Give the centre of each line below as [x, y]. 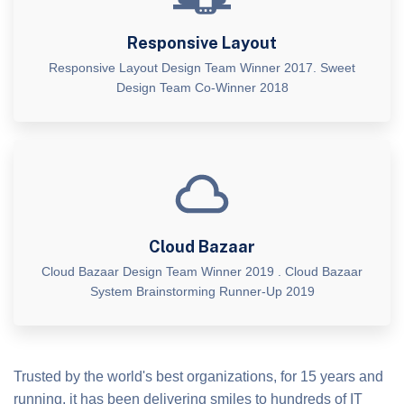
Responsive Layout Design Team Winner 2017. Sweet [202, 67]
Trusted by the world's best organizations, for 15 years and [198, 376]
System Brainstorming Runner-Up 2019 [202, 291]
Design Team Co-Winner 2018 [202, 87]
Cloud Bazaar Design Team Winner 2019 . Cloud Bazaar [202, 271]
